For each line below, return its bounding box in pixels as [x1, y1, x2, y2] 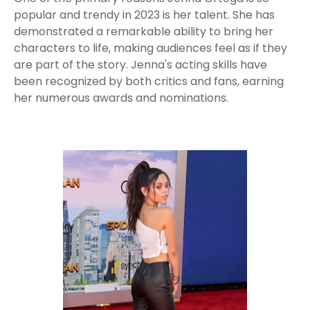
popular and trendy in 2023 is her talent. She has [14, 7, 275, 23]
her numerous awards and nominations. [14, 90, 228, 106]
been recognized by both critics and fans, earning [14, 73, 284, 89]
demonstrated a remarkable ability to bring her [14, 24, 273, 39]
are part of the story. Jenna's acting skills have [14, 57, 267, 73]
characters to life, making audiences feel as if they [14, 40, 287, 56]
